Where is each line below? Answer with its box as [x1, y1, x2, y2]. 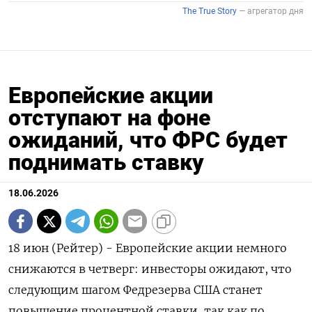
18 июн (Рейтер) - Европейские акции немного [8, 241, 287, 256]
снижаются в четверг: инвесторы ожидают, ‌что [8, 262, 292, 276]
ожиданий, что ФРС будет [8, 127, 288, 154]
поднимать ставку [8, 149, 204, 176]
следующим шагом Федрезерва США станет [8, 283, 263, 297]
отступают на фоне [8, 104, 210, 132]
